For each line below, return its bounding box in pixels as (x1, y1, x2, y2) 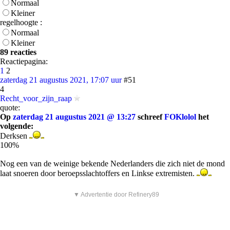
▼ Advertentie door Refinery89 (73, 191, 159, 198)
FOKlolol (164, 112, 196, 121)
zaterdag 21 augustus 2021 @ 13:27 (13, 112, 136, 121)
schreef (136, 112, 164, 121)
